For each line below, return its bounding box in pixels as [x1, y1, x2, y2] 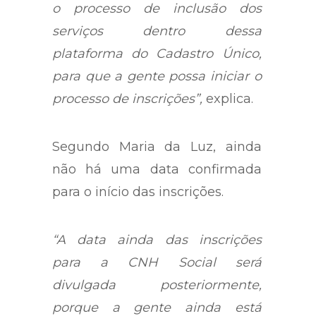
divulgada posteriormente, [52, 276, 262, 293]
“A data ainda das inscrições [52, 231, 262, 248]
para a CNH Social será [52, 254, 262, 270]
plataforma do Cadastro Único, [52, 45, 262, 61]
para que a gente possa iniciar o [52, 68, 262, 84]
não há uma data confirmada [52, 161, 262, 177]
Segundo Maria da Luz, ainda [52, 138, 262, 154]
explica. [202, 90, 253, 107]
